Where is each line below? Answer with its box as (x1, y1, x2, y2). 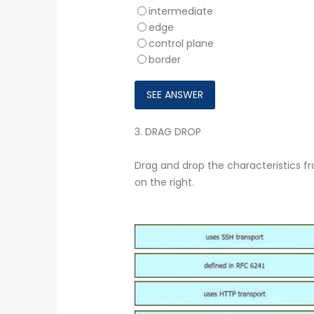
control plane (149, 36, 214, 50)
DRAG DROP (145, 125, 201, 139)
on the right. (135, 175, 194, 190)
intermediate (149, 4, 213, 18)
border (149, 53, 181, 67)
